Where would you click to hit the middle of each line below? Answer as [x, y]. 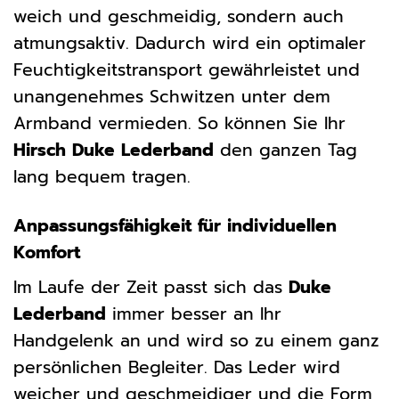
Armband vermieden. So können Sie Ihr [179, 123]
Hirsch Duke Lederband [114, 150]
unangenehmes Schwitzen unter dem [172, 96]
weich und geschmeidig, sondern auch [179, 16]
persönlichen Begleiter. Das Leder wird [177, 368]
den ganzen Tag [285, 150]
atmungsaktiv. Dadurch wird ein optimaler [190, 43]
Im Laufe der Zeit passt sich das [151, 288]
